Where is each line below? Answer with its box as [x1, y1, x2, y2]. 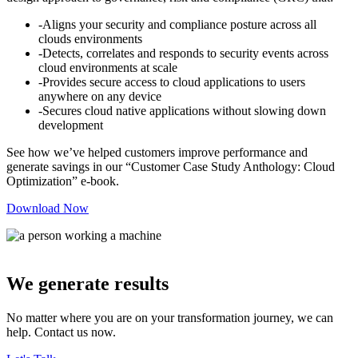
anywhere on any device [38, 89, 164, 104]
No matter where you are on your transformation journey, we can [6, 311, 333, 325]
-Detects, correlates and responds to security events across [38, 46, 328, 61]
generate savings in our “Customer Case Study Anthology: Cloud [6, 160, 335, 174]
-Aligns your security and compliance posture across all [38, 18, 316, 32]
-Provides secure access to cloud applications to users [38, 75, 305, 89]
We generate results [6, 273, 169, 295]
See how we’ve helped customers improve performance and [6, 145, 308, 160]
